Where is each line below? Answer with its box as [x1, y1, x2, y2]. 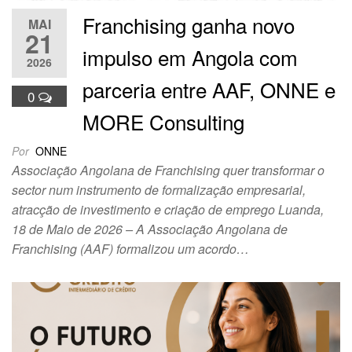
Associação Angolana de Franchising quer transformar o [12, 160, 324, 179]
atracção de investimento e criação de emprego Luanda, [12, 200, 324, 218]
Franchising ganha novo [82, 9, 295, 39]
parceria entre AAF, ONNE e [82, 74, 335, 104]
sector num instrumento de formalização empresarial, [12, 180, 306, 199]
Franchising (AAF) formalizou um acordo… [12, 239, 249, 258]
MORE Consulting [82, 106, 244, 136]
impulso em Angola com [82, 42, 298, 71]
